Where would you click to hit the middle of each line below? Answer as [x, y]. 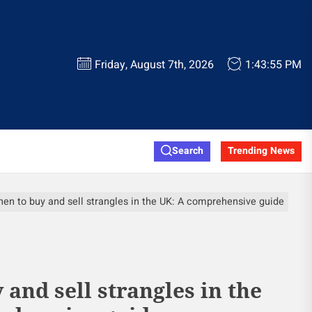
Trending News [261, 151]
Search [188, 151]
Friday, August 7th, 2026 [154, 65]
